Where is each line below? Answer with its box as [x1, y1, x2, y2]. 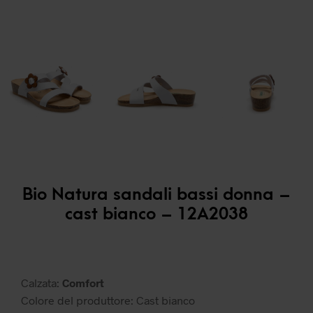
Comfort [62, 276, 104, 290]
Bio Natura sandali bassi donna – [22, 184, 291, 205]
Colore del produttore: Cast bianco [21, 293, 195, 307]
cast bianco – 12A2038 [65, 204, 248, 224]
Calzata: [21, 276, 62, 290]
